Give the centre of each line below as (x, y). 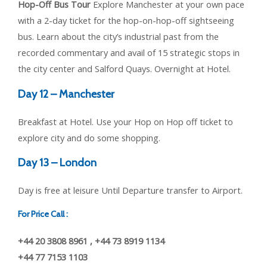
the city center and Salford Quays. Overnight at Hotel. (124, 69)
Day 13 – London (57, 163)
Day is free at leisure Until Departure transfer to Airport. (130, 190)
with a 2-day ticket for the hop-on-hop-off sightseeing (126, 21)
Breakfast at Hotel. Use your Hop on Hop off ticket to (125, 121)
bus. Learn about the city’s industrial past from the (118, 37)
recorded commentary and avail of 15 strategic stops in (129, 53)
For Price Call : (43, 214)
